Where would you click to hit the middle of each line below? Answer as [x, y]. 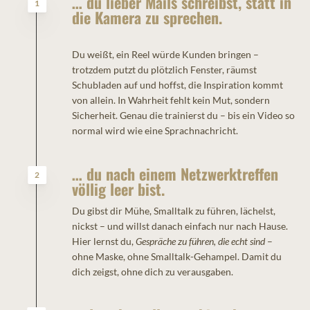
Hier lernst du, [103, 241]
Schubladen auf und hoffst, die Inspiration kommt [177, 85]
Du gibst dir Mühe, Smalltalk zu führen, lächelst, [173, 211]
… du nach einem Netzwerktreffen [175, 174]
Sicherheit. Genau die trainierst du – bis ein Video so [183, 116]
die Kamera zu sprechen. [147, 18]
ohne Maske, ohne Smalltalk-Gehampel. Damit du [176, 257]
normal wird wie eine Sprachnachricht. [155, 131]
